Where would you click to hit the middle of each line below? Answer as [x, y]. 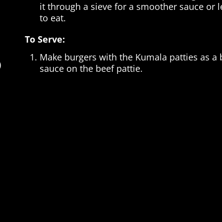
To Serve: [45, 39]
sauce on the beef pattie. [91, 69]
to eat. [53, 18]
